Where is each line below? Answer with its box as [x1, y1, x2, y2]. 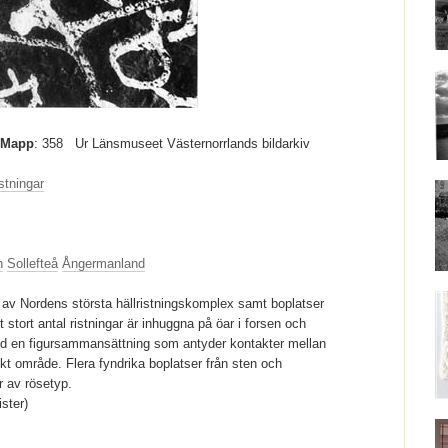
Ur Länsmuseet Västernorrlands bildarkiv [75, 136, 310, 151]
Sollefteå [7, 256, 58, 271]
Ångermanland [62, 256, 145, 271]
